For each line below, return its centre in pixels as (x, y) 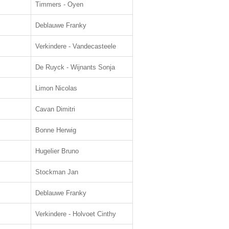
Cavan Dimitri (55, 109)
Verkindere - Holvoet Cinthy (76, 214)
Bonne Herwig (56, 130)
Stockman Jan (57, 172)
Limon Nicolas (56, 88)
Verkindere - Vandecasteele (76, 46)
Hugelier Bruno (57, 151)
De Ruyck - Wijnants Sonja (75, 67)
